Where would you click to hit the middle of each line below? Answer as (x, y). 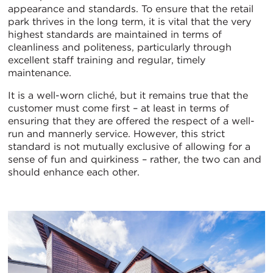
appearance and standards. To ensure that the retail (131, 9)
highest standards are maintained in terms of (115, 35)
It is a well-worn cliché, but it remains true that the (128, 96)
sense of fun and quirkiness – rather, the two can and (135, 160)
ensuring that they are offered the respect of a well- (131, 121)
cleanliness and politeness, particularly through (120, 48)
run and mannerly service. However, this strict (116, 134)
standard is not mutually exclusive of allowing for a (129, 147)
